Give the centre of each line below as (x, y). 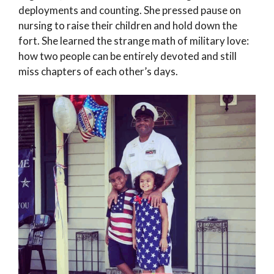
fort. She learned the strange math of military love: (134, 41)
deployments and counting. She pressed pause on (130, 10)
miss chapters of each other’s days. (98, 72)
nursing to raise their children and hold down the (128, 26)
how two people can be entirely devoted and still (128, 56)
